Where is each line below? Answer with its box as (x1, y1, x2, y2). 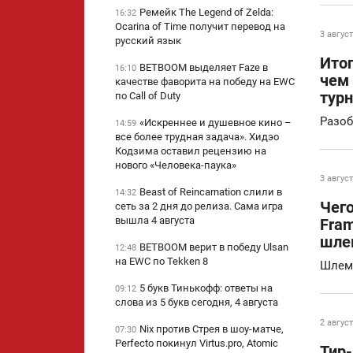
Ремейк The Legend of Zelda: (139, 6, 273, 19)
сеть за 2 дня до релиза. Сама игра (115, 200, 283, 213)
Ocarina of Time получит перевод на (115, 20, 285, 33)
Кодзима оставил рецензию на (115, 145, 266, 158)
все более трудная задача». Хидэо (115, 131, 279, 143)
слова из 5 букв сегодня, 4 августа (115, 296, 278, 309)
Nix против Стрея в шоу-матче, (139, 323, 284, 336)
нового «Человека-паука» (115, 159, 236, 172)
